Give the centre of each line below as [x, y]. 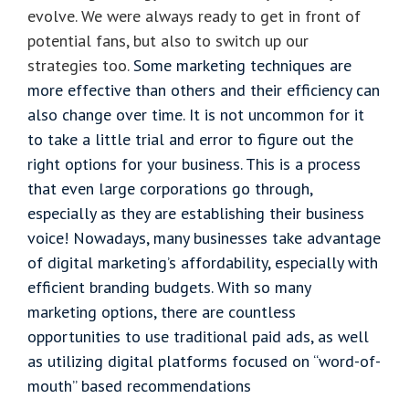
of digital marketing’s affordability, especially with [203, 262]
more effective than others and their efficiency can [204, 89]
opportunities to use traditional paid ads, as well [198, 336]
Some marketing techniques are [242, 65]
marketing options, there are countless [162, 311]
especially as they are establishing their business [196, 213]
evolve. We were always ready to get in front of [194, 16]
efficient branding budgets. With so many [169, 287]
